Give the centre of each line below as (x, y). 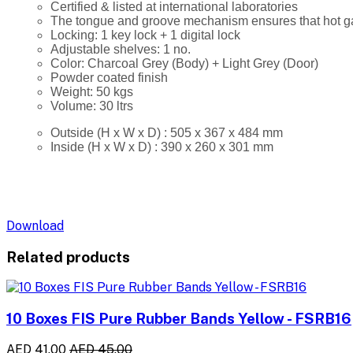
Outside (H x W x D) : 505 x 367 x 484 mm (167, 132)
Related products (68, 256)
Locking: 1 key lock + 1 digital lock (147, 35)
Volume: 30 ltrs (92, 106)
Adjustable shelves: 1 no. (122, 49)
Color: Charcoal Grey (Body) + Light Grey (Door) (186, 63)
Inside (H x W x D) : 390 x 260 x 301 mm (163, 147)
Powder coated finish (111, 77)
